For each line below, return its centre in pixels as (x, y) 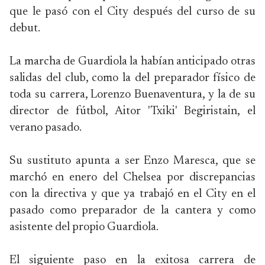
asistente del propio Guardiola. (84, 227)
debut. (25, 28)
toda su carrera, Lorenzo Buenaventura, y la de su (132, 95)
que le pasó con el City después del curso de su (132, 12)
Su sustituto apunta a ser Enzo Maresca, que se (132, 161)
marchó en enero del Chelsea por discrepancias (132, 177)
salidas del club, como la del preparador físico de (132, 78)
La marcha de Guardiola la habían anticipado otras (132, 62)
